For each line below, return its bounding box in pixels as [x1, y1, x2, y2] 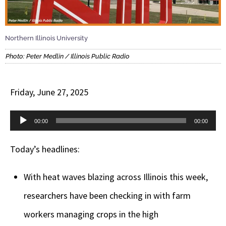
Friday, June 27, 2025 [10, 86, 88, 98]
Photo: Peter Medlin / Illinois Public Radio [6, 52, 130, 60]
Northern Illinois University [5, 34, 88, 42]
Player [10, 132, 33, 144]
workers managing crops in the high [24, 208, 158, 220]
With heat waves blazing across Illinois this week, [24, 171, 208, 183]
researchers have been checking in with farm [24, 189, 191, 201]
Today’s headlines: [10, 143, 82, 155]
